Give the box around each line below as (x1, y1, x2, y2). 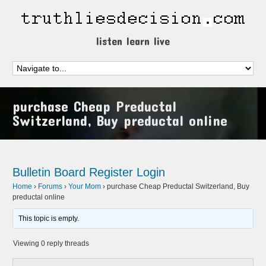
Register (89, 166, 134, 179)
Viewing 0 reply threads (13, 239, 90, 248)
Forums (38, 182, 63, 191)
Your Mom (68, 182, 102, 191)
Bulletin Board (12, 166, 86, 179)
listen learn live (96, 34, 170, 47)
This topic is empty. (18, 214, 80, 223)
